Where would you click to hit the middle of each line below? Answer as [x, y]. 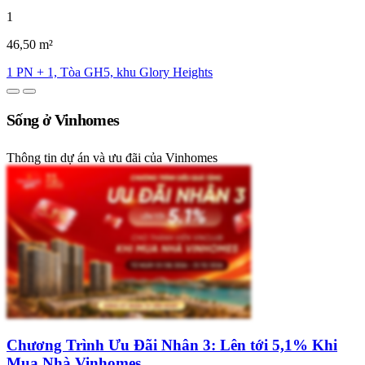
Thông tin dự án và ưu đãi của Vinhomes [112, 158]
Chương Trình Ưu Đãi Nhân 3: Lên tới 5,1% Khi [172, 345]
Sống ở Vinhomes [63, 120]
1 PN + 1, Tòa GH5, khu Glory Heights [110, 73]
